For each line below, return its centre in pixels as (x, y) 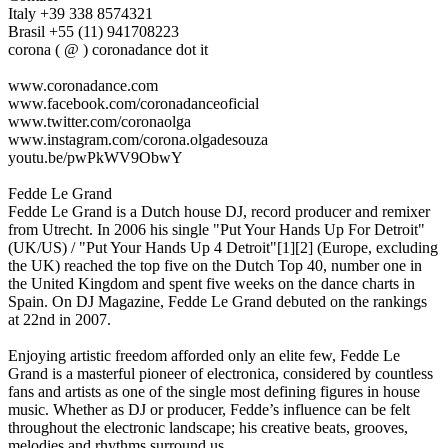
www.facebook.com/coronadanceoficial (133, 103)
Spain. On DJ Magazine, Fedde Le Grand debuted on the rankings (217, 301)
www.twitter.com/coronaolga (99, 121)
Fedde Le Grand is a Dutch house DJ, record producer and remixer (219, 211)
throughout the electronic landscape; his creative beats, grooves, (208, 427)
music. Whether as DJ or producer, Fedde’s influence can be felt (209, 409)
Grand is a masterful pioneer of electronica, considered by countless (220, 373)
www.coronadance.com (83, 85)
